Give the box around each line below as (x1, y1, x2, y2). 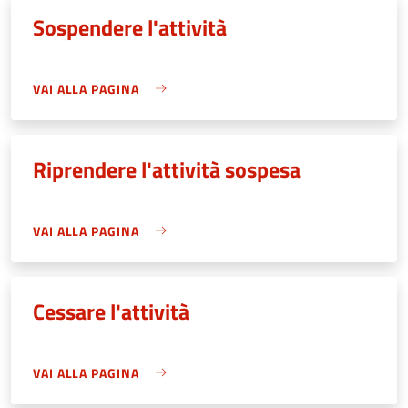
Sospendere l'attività (33, 10, 227, 44)
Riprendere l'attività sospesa (33, 152, 301, 186)
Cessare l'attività (33, 294, 189, 328)
